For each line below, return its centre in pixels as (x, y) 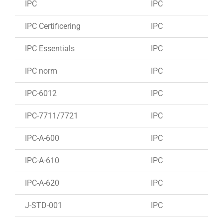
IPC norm (41, 71)
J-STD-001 (44, 205)
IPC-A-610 (42, 160)
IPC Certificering (53, 26)
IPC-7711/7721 (52, 115)
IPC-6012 (41, 93)
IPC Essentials (50, 48)
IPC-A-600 (42, 138)
